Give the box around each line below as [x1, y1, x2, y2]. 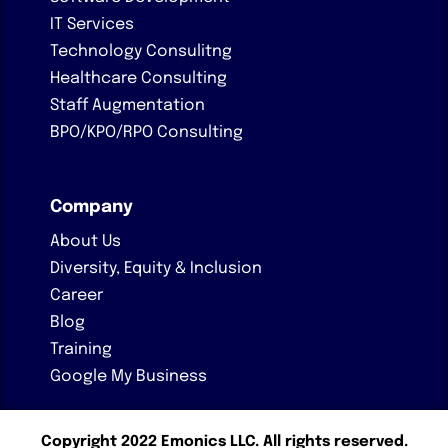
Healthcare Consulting [50, 69, 227, 87]
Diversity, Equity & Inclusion [50, 259, 262, 277]
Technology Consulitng [50, 42, 232, 60]
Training [50, 340, 112, 358]
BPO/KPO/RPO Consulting [50, 123, 243, 141]
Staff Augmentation [50, 96, 205, 114]
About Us [50, 232, 121, 250]
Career [50, 286, 103, 304]
